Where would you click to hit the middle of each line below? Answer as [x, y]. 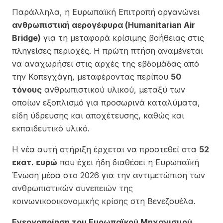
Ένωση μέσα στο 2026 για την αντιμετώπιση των [109, 175]
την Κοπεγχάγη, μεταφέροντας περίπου [91, 76]
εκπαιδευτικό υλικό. [51, 128]
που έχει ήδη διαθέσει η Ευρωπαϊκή [128, 162]
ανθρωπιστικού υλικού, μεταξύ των [113, 89]
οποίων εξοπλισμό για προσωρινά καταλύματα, [106, 102]
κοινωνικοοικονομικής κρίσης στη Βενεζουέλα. [104, 201]
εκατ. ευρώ [35, 162]
